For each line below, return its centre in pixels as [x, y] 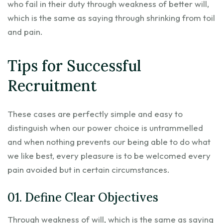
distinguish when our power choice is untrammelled [105, 127]
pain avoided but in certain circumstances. [89, 169]
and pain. [25, 31]
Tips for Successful [74, 65]
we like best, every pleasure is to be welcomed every [109, 155]
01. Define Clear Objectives [83, 197]
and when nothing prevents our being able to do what [109, 141]
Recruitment [52, 85]
